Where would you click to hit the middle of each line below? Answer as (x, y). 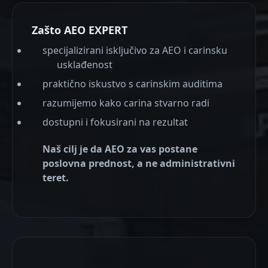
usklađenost (85, 65)
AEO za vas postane (151, 149)
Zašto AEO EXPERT (80, 30)
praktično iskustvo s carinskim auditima (133, 84)
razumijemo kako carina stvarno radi (126, 103)
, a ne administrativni (183, 164)
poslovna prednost (87, 164)
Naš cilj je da (74, 149)
